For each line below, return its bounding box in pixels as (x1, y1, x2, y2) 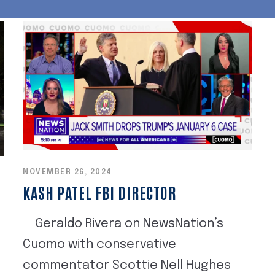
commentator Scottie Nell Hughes (23, 258, 231, 272)
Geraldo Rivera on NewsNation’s (23, 217, 224, 230)
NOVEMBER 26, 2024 (23, 168, 112, 176)
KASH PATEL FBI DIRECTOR (23, 182, 177, 202)
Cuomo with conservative (23, 238, 177, 251)
